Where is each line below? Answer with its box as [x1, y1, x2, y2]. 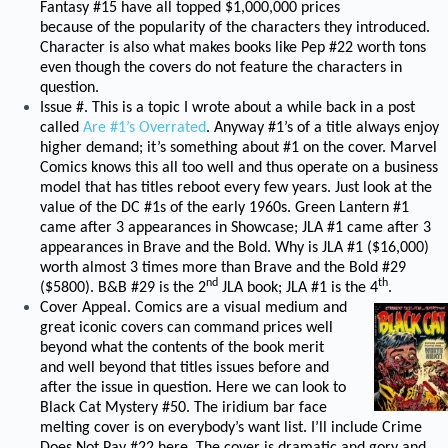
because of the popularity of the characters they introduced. [40, 20, 430, 36]
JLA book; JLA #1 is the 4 [218, 280, 378, 296]
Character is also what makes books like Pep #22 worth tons [40, 40, 426, 56]
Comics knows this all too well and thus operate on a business [40, 160, 438, 176]
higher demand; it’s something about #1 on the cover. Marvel [40, 140, 437, 156]
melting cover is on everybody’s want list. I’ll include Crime [40, 420, 422, 436]
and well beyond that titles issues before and [40, 360, 329, 376]
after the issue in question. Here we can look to [40, 380, 346, 396]
